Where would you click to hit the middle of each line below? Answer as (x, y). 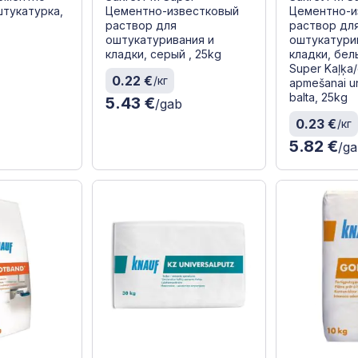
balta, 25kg (319, 97)
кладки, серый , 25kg (163, 54)
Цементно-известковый (172, 11)
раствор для (141, 26)
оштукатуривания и (159, 40)
